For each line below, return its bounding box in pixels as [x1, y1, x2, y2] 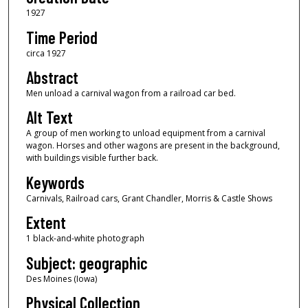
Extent [25, 212, 66, 233]
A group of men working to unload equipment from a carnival [25, 127, 265, 140]
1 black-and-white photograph [25, 232, 144, 245]
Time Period [25, 27, 98, 47]
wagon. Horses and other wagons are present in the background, [25, 140, 280, 152]
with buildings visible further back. [25, 152, 158, 164]
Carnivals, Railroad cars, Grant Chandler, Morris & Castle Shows [25, 192, 272, 204]
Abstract [25, 67, 78, 87]
